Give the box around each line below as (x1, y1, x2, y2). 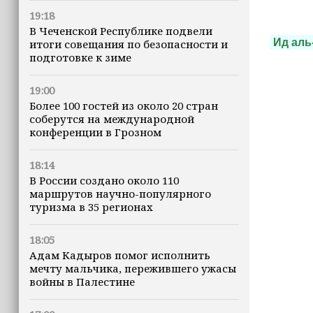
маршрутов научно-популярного (29, 187, 211, 201)
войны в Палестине (29, 275, 135, 289)
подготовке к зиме (29, 50, 131, 64)
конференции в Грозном (29, 125, 161, 139)
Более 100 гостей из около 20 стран (29, 99, 218, 112)
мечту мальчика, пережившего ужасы (29, 261, 236, 275)
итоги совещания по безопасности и (29, 37, 228, 51)
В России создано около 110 (29, 173, 179, 187)
